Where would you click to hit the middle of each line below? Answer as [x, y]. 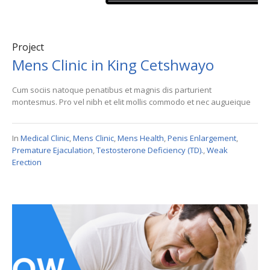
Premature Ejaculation [52, 150]
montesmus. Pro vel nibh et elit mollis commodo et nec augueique [131, 102]
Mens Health [141, 138]
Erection [27, 162]
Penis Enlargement [202, 138]
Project [28, 47]
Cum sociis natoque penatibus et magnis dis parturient [112, 89]
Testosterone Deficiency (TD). [150, 150]
